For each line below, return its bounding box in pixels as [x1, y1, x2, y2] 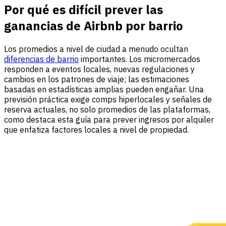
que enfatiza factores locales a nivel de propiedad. [4, 124, 189, 135]
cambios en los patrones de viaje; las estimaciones [4, 74, 189, 84]
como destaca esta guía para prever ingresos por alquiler [4, 114, 214, 125]
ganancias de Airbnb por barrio [4, 17, 183, 34]
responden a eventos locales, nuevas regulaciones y [4, 64, 195, 74]
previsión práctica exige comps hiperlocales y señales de [4, 94, 212, 104]
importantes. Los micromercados [79, 53, 200, 64]
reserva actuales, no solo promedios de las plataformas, [4, 104, 210, 115]
